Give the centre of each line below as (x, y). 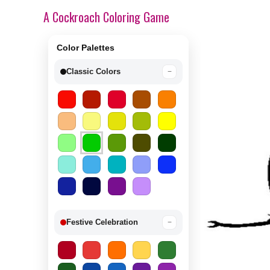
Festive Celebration (102, 222)
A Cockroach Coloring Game (106, 17)
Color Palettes (86, 48)
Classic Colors (93, 71)
